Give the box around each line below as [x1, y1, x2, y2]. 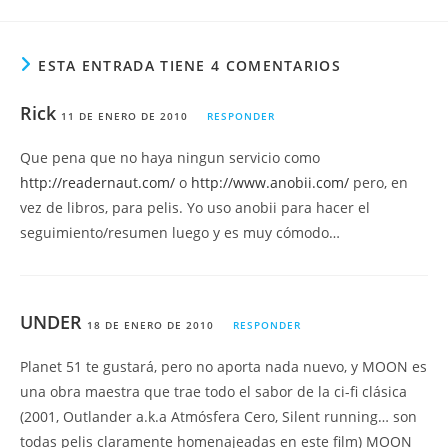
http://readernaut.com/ [20, 173, 175, 192]
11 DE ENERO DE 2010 [61, 109, 188, 123]
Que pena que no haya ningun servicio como [20, 148, 320, 167]
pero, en [349, 173, 408, 192]
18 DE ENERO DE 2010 [87, 318, 214, 332]
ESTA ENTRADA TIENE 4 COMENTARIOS [38, 56, 341, 75]
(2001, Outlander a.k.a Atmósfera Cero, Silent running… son [20, 407, 417, 426]
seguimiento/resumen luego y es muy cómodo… [20, 223, 340, 242]
